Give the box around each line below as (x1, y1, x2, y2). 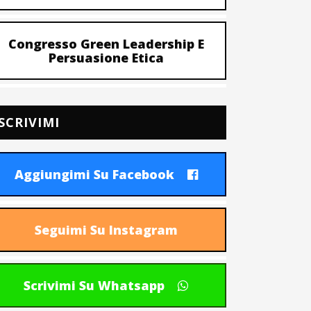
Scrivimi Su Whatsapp (24, 277, 165, 294)
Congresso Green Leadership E (8, 35, 204, 52)
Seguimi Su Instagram (34, 221, 178, 238)
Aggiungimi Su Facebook (14, 166, 174, 183)
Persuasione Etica (48, 49, 164, 66)
